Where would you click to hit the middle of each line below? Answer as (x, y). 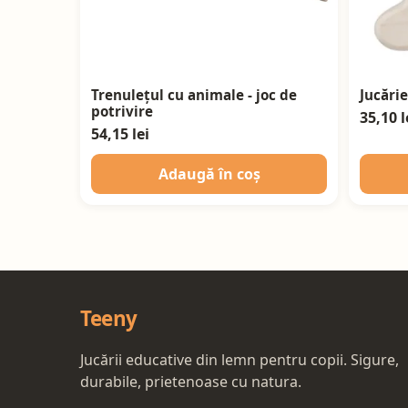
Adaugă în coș (209, 174)
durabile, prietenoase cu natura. (191, 382)
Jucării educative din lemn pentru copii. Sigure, (240, 360)
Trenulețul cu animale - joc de (194, 95)
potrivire (122, 112)
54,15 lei (120, 134)
